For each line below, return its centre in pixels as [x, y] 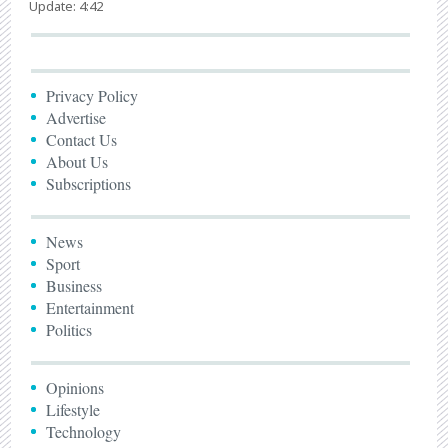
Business [74, 285]
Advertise [76, 117]
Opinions [75, 387]
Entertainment [90, 307]
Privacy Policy [92, 95]
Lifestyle [73, 409]
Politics [69, 329]
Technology [84, 431]
